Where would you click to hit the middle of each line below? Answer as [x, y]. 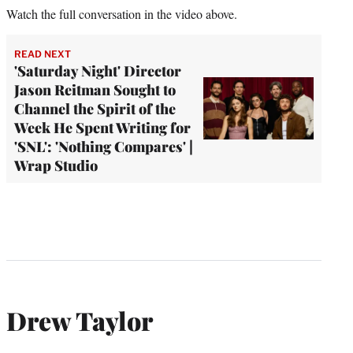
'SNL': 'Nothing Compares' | [104, 146]
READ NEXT [43, 54]
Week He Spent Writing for [102, 127]
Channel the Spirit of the [95, 108]
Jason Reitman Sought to [95, 89]
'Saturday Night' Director [98, 71]
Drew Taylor [80, 321]
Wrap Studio [56, 165]
